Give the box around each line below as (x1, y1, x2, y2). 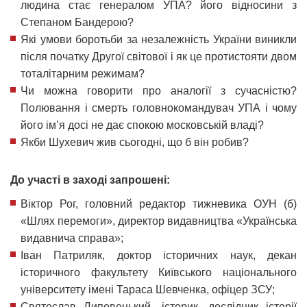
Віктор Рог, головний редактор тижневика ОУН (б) (21, 197, 297, 210)
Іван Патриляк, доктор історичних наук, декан (21, 249, 297, 261)
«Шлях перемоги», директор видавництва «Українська (21, 214, 297, 227)
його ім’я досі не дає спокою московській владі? (21, 119, 264, 131)
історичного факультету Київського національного (21, 266, 297, 278)
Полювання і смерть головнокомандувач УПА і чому (21, 101, 297, 114)
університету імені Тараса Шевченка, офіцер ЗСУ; (21, 283, 275, 295)
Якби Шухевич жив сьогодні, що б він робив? (21, 136, 249, 148)
